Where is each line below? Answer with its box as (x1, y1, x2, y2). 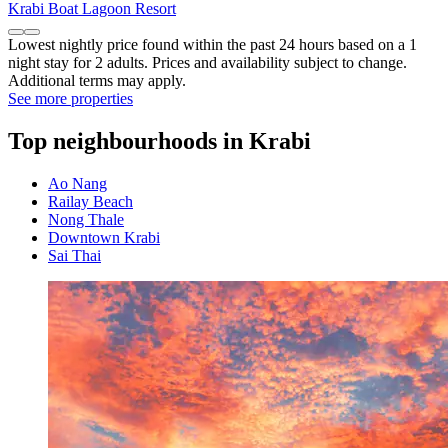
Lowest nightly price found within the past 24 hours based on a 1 (8, 35, 417, 53)
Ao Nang (48, 174, 107, 192)
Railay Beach (48, 192, 133, 210)
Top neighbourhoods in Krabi (8, 127, 311, 154)
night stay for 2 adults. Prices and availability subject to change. (8, 53, 407, 71)
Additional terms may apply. (8, 71, 186, 89)
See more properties (8, 89, 133, 107)
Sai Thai (48, 246, 101, 264)
